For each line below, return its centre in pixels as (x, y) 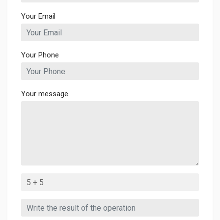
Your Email (38, 16)
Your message (45, 94)
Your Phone (40, 55)
